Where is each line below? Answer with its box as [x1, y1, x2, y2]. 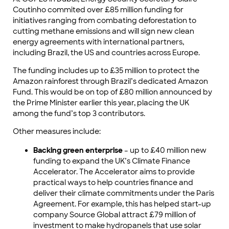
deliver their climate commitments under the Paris [33, 189, 214, 198]
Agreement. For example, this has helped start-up [33, 199, 211, 209]
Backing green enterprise [33, 146, 123, 155]
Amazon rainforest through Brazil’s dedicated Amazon [13, 77, 208, 86]
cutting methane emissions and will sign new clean [13, 27, 194, 36]
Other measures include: [13, 127, 102, 136]
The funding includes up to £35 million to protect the [13, 66, 199, 76]
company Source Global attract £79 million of [33, 210, 196, 220]
